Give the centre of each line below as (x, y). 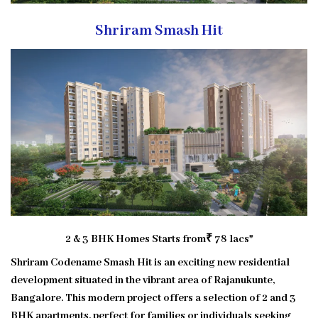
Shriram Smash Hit (159, 31)
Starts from (179, 239)
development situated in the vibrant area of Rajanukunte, (143, 280)
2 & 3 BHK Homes (108, 239)
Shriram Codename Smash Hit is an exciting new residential (150, 262)
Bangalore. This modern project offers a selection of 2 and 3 (153, 298)
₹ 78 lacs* (229, 239)
